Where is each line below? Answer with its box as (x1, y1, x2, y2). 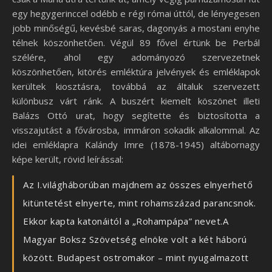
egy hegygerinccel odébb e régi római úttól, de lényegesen (12, 7, 260, 20)
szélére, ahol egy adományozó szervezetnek (12, 51, 260, 64)
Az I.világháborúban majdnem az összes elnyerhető (23, 178, 253, 191)
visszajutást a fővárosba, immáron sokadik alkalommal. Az (12, 124, 260, 137)
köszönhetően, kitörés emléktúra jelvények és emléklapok (12, 66, 260, 78)
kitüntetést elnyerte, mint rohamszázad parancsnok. (23, 197, 256, 209)
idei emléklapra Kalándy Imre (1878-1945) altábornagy (12, 138, 260, 151)
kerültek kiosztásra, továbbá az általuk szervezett (12, 80, 260, 93)
